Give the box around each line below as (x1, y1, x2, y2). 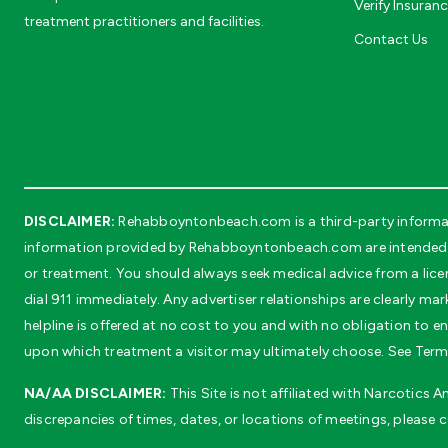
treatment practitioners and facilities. (24, 12, 264, 30)
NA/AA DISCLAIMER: (24, 384, 167, 402)
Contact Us (354, 30, 428, 48)
